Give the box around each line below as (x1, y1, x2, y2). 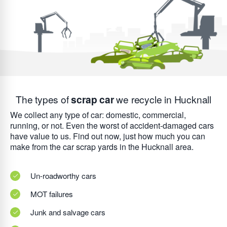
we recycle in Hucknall (113, 92, 211, 106)
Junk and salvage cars (30, 207, 105, 218)
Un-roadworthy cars (30, 170, 96, 181)
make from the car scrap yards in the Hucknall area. (10, 141, 194, 153)
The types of (15, 92, 71, 106)
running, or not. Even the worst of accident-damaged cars (10, 120, 214, 132)
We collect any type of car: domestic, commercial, (10, 109, 186, 121)
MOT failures (30, 188, 73, 200)
